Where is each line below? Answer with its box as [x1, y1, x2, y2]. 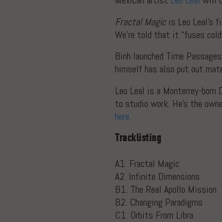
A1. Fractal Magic [115, 157, 179, 170]
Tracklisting [115, 131, 161, 145]
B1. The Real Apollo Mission [115, 183, 217, 196]
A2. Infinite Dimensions [115, 170, 200, 183]
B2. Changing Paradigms [115, 196, 203, 209]
